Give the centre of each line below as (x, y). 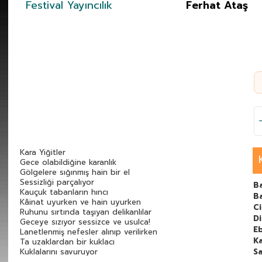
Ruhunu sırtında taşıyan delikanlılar (86, 212)
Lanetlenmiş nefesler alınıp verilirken (89, 232)
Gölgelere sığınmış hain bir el (75, 173)
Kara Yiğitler (43, 153)
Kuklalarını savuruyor (59, 252)
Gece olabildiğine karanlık (68, 163)
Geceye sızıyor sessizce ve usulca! (85, 222)
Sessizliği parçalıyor (57, 182)
